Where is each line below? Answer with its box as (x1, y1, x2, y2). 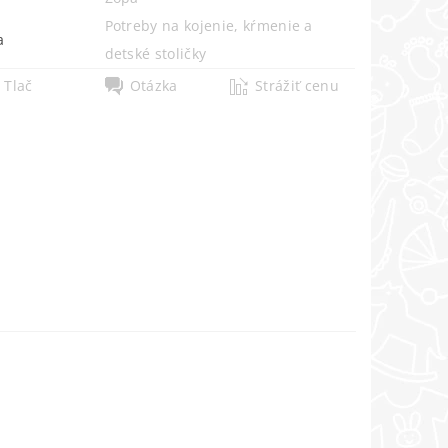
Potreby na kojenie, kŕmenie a (104, 16, 313, 35)
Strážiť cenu (255, 76, 339, 95)
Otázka (129, 76, 178, 95)
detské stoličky (104, 44, 207, 63)
